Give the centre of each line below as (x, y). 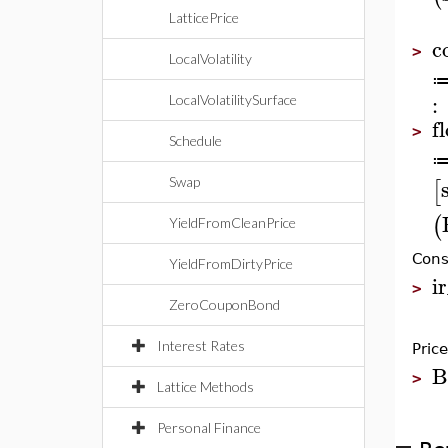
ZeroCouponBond (224, 304)
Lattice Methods (205, 386)
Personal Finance (209, 427)
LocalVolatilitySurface (233, 99)
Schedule (195, 140)
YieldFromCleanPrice (232, 222)
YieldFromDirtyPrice (231, 263)
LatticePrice (204, 17)
